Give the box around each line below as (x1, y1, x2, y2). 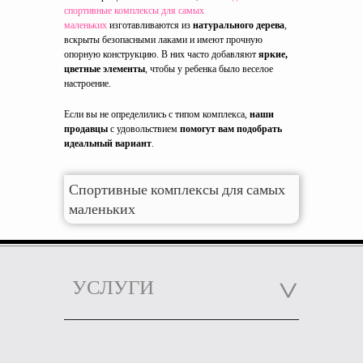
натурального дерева (193, 19, 284, 31)
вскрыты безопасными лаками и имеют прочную (64, 34, 263, 45)
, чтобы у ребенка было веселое (145, 63, 273, 75)
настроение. (64, 78, 111, 89)
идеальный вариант (64, 138, 152, 149)
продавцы (64, 123, 108, 135)
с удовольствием (108, 123, 180, 135)
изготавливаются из (107, 19, 193, 31)
